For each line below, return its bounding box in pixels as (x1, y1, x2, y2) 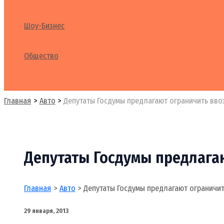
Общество (24, 50, 58, 60)
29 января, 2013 (24, 207, 68, 215)
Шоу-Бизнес (24, 20, 64, 30)
